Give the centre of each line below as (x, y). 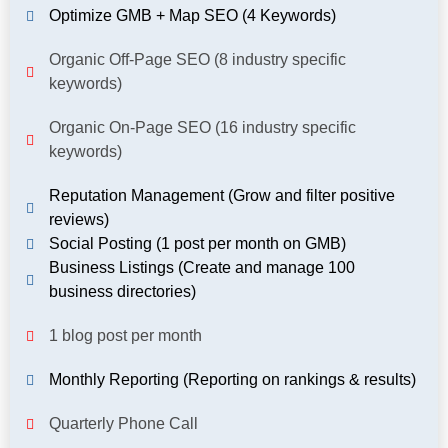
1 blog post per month (125, 335)
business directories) (122, 291)
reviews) (78, 219)
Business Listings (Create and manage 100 (201, 267)
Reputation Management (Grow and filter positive (221, 195)
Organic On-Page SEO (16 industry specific (202, 127)
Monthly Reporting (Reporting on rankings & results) (232, 379)
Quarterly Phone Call (123, 423)
